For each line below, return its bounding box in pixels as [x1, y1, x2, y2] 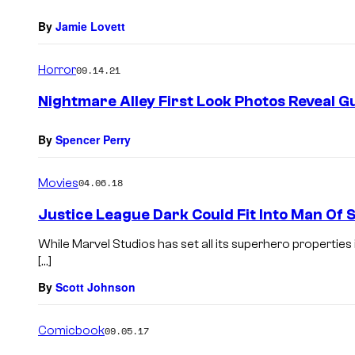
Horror [38, 63, 76, 78]
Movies [38, 175, 78, 190]
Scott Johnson [55, 279, 136, 296]
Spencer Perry [55, 131, 131, 147]
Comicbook [38, 323, 105, 338]
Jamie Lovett [55, 18, 125, 35]
